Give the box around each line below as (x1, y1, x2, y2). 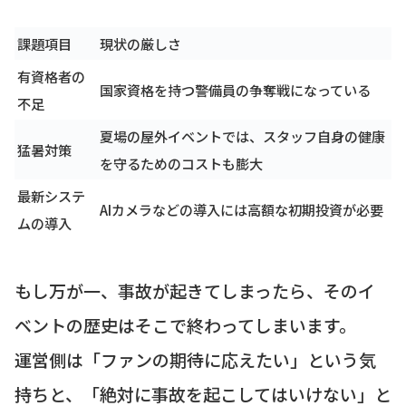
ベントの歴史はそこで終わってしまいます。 (14, 313, 356, 338)
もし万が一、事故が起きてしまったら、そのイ (14, 278, 375, 304)
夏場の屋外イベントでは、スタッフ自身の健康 (100, 126, 385, 147)
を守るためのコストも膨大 (100, 153, 263, 174)
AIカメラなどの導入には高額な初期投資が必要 (100, 199, 383, 220)
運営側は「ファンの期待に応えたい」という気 (14, 347, 376, 372)
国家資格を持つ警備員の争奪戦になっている (100, 80, 371, 101)
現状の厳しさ (100, 34, 181, 54)
